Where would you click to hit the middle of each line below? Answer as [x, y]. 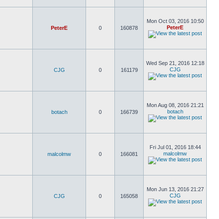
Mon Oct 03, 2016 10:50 [175, 21]
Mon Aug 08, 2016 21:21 [175, 105]
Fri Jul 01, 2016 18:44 [175, 147]
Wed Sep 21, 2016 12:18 [175, 63]
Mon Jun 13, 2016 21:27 [175, 189]
